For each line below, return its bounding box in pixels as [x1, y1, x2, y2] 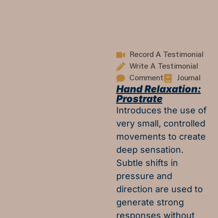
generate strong [116, 197, 184, 207]
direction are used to [116, 183, 203, 194]
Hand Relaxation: [116, 83, 201, 95]
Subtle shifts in [116, 157, 178, 168]
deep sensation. [116, 144, 183, 155]
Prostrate [116, 92, 163, 105]
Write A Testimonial [129, 62, 199, 71]
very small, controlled [116, 118, 205, 128]
